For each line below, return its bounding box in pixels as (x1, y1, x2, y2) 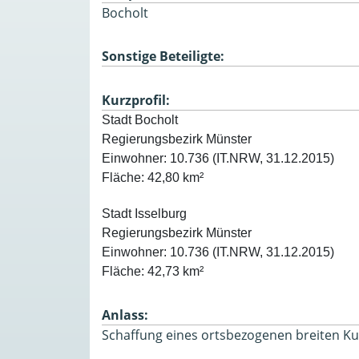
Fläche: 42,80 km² (102, 170, 207, 184)
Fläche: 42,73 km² (102, 264, 204, 278)
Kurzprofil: (102, 91, 170, 109)
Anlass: (102, 305, 148, 324)
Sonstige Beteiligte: (102, 46, 224, 65)
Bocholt (102, 3, 148, 22)
